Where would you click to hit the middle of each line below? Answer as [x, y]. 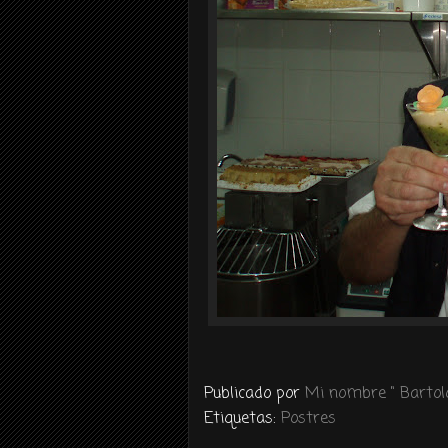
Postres [308, 419]
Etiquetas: [242, 419]
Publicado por [254, 394]
